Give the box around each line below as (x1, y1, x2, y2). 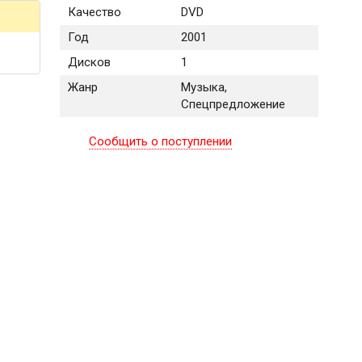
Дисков (67, 55, 111, 70)
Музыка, (180, 80, 227, 95)
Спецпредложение (180, 97, 285, 112)
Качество (67, 5, 121, 20)
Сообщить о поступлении (89, 134, 233, 149)
